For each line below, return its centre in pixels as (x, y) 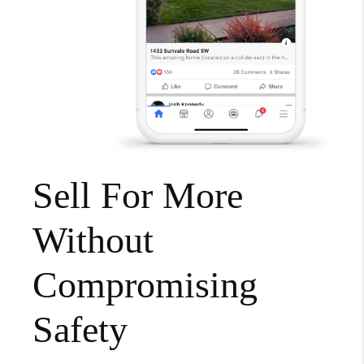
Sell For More (138, 196)
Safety (80, 330)
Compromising (145, 285)
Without (93, 240)
